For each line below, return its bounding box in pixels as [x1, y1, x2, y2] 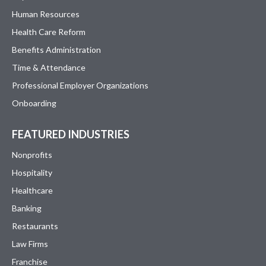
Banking [12, 202, 42, 213]
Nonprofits [12, 149, 52, 160]
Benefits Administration [12, 44, 101, 55]
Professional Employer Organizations [12, 80, 148, 90]
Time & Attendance [12, 62, 85, 72]
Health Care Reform [12, 26, 85, 37]
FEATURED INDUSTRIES [12, 127, 129, 141]
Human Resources [12, 8, 80, 19]
